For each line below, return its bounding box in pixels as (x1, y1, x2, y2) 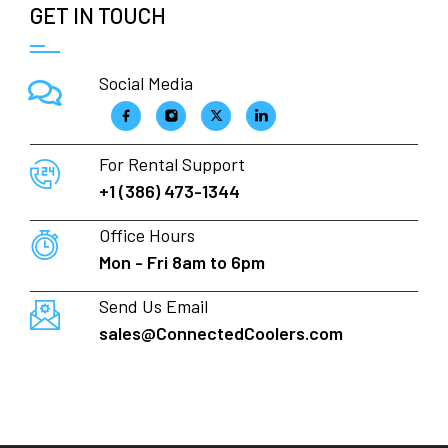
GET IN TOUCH (30, 2, 167, 29)
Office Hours (98, 224, 195, 247)
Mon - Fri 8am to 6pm (98, 251, 265, 274)
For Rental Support (98, 153, 245, 176)
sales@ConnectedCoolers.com (98, 322, 343, 345)
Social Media (98, 72, 193, 95)
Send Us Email (98, 295, 208, 318)
